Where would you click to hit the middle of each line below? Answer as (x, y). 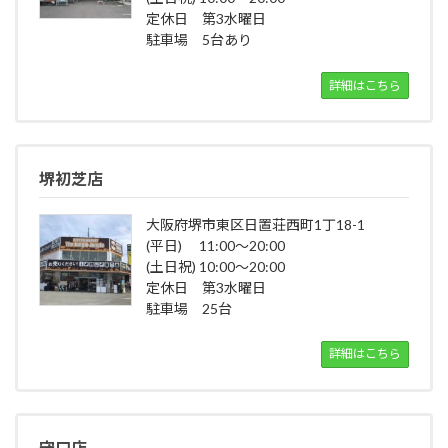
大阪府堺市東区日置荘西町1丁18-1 (255, 224)
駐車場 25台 (188, 308)
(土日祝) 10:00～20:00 (215, 266)
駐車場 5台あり (198, 40)
